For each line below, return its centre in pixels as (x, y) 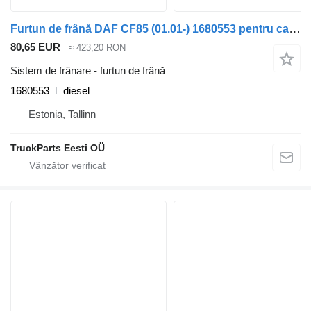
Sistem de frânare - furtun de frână (88, 71)
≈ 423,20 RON (97, 47)
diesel (76, 91)
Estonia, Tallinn (62, 115)
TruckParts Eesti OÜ (58, 148)
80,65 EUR (35, 47)
